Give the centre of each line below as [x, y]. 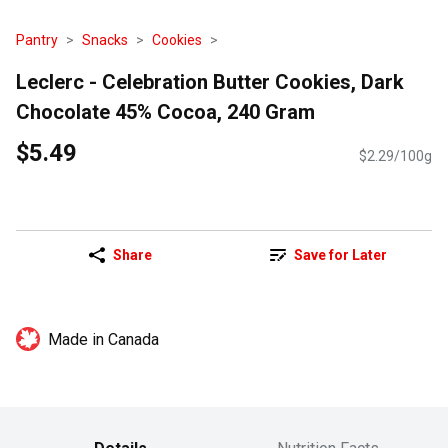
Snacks [105, 40]
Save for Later [340, 255]
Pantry [37, 40]
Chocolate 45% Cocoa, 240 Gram [165, 111]
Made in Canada [103, 340]
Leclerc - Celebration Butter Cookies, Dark [210, 81]
